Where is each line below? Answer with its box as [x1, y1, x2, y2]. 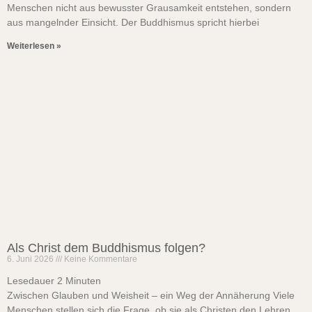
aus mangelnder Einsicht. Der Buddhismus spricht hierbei [7, 17, 259, 28]
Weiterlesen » [7, 41, 61, 51]
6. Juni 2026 [7, 254, 56, 264]
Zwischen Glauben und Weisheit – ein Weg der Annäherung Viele [7, 290, 295, 301]
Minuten [65, 275, 101, 286]
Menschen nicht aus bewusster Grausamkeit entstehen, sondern [7, 2, 291, 13]
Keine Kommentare [62, 254, 137, 264]
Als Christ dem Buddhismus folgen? [7, 241, 205, 255]
